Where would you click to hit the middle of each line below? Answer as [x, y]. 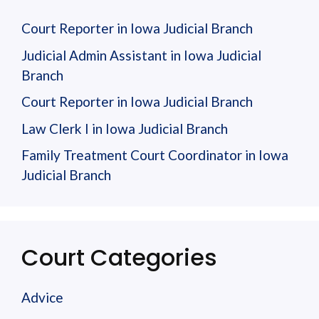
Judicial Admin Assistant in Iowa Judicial [141, 55]
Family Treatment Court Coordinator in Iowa [155, 155]
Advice [42, 297]
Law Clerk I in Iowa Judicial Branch [125, 128]
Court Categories [119, 257]
